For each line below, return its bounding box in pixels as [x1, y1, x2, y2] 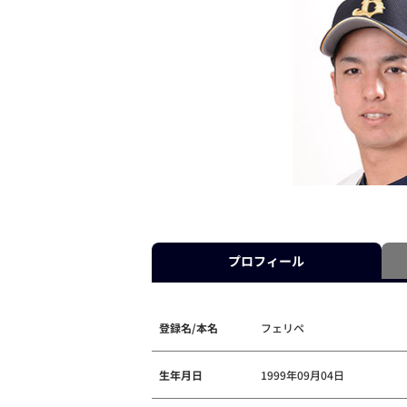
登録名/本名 [159, 319, 218, 335]
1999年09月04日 [261, 366, 344, 382]
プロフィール [228, 251, 305, 270]
